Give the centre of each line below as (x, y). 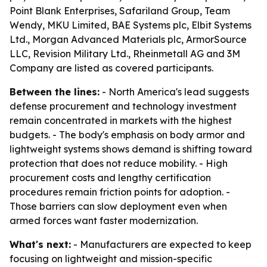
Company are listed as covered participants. (111, 68)
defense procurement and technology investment (123, 106)
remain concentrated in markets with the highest (121, 120)
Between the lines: (55, 92)
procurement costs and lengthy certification (110, 178)
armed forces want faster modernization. (104, 221)
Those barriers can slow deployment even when (118, 206)
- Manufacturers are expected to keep (161, 244)
